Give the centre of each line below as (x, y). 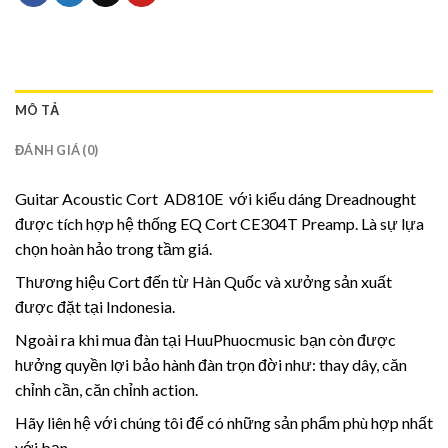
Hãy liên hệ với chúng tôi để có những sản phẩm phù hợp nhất (224, 422)
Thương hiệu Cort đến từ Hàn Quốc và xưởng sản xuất (203, 281)
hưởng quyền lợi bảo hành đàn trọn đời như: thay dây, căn (211, 364)
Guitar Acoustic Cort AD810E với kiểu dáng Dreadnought (215, 198)
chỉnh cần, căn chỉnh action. (106, 389)
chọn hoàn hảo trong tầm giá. (113, 248)
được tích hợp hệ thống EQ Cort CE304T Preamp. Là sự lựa (219, 223)
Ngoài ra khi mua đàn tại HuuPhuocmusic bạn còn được (205, 339)
